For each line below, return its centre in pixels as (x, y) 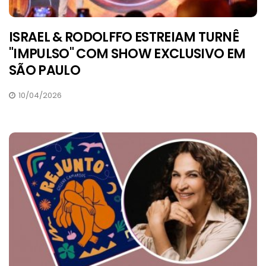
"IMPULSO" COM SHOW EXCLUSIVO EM (127, 53)
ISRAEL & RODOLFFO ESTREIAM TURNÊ (124, 37)
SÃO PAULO (45, 70)
